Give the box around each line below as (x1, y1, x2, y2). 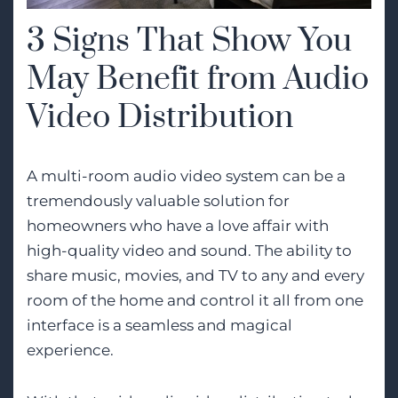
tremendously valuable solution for (27, 191, 290, 210)
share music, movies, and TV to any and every (27, 266, 364, 284)
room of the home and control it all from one (27, 291, 363, 309)
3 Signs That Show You (27, 20, 352, 61)
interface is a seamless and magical (27, 315, 292, 334)
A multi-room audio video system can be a (27, 166, 346, 185)
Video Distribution (27, 97, 293, 138)
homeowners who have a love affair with (27, 216, 329, 235)
